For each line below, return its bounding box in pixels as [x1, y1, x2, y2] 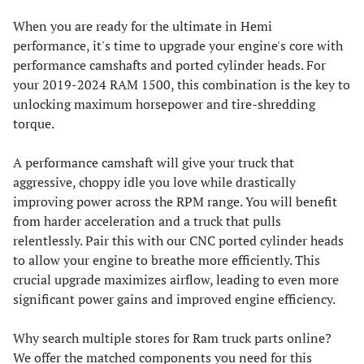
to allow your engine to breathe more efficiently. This [13, 251, 320, 270]
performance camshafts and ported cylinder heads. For [13, 56, 326, 75]
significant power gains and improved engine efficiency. [13, 290, 336, 309]
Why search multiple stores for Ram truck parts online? [13, 329, 331, 348]
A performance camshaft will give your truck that [13, 154, 294, 172]
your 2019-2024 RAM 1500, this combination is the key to [13, 76, 350, 94]
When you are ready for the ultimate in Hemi [13, 17, 272, 36]
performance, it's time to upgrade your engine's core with [13, 37, 343, 55]
